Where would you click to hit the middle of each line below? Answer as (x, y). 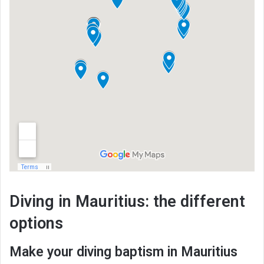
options (36, 224)
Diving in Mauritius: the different (127, 202)
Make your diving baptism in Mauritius (123, 252)
